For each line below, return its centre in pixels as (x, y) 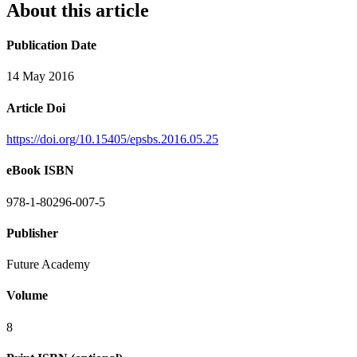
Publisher (32, 233)
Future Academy (48, 265)
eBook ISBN (40, 171)
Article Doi (36, 108)
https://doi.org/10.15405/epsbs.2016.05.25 (112, 139)
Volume (27, 296)
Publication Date (51, 45)
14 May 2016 (40, 76)
